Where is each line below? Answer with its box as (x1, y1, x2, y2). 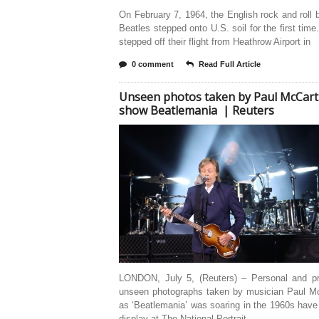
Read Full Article (199, 60, 261, 68)
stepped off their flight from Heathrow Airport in (119, 36, 310, 47)
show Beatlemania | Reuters (119, 103, 274, 118)
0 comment (132, 60, 174, 68)
